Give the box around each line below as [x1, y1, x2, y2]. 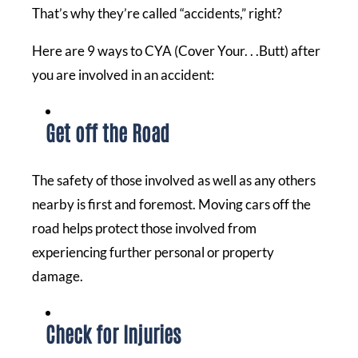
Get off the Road [46, 117, 169, 145]
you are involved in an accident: [32, 66, 214, 83]
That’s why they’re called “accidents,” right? [32, 4, 282, 22]
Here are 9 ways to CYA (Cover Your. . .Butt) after [32, 42, 320, 59]
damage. [32, 267, 83, 284]
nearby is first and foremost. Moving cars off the [32, 195, 311, 213]
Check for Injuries [46, 319, 181, 347]
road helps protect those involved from [32, 219, 257, 237]
